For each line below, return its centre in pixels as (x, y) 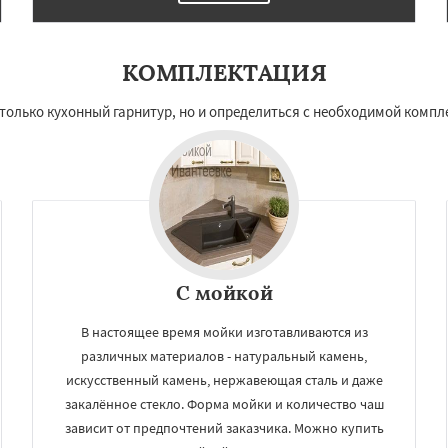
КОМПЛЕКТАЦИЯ (224, 72)
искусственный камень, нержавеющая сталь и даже (224, 380)
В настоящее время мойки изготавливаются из (224, 332)
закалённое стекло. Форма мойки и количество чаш (224, 404)
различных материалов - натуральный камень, (224, 356)
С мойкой (224, 292)
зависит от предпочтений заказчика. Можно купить (224, 428)
